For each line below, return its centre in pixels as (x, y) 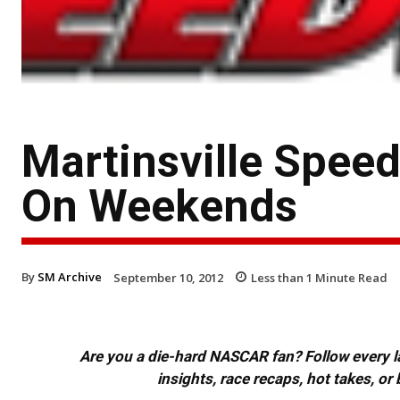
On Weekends (159, 206)
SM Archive (70, 276)
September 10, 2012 (168, 277)
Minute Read (350, 277)
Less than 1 (282, 277)
